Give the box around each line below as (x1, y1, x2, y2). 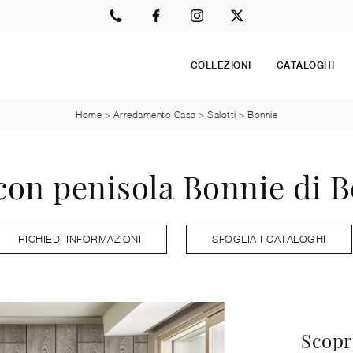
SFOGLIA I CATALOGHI (212, 232, 326, 245)
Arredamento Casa (113, 109, 196, 121)
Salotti (207, 109, 236, 121)
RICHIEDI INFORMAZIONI (17, 232, 141, 245)
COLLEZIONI (190, 60, 251, 72)
